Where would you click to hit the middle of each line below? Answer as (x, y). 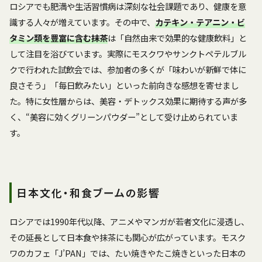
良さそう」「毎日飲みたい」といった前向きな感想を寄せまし (124, 85)
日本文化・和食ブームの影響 (88, 193)
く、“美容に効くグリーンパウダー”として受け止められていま (124, 117)
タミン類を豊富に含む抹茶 (58, 38)
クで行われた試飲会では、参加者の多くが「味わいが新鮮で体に (128, 70)
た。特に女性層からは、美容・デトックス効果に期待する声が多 (128, 101)
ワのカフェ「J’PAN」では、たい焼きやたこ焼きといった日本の (127, 253)
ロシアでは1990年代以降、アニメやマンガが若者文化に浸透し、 (129, 222)
